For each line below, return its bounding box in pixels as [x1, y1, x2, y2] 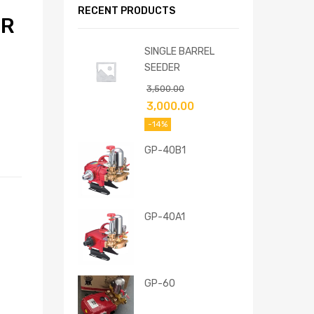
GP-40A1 [144, 210, 185, 222]
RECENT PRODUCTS [78, 4, 175, 16]
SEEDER [144, 61, 180, 73]
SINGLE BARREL [144, 45, 214, 57]
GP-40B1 [144, 144, 186, 156]
